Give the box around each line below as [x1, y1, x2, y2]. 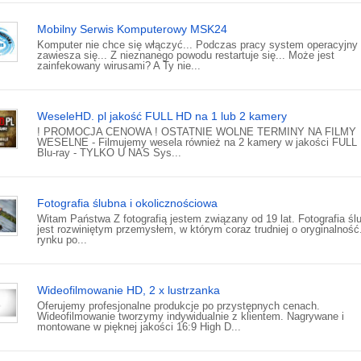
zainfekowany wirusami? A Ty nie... [37, 60, 201, 73]
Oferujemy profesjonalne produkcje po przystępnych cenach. [37, 300, 320, 313]
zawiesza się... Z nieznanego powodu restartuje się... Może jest [37, 49, 334, 62]
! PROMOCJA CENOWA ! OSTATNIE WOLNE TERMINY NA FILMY [37, 126, 356, 139]
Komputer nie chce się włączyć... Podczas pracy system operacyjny [37, 39, 358, 52]
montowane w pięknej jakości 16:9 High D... [37, 321, 241, 334]
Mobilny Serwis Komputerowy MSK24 [37, 23, 227, 36]
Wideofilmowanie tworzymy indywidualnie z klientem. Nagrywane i [37, 310, 344, 323]
